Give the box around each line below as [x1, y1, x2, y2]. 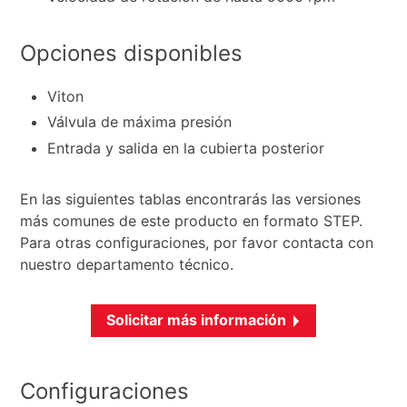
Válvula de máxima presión [47, 113, 233, 132]
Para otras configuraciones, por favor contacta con [20, 233, 374, 253]
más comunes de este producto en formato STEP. [20, 212, 363, 231]
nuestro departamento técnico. [20, 255, 234, 274]
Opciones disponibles [20, 39, 243, 66]
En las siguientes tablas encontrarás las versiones [20, 190, 362, 209]
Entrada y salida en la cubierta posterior [47, 139, 325, 158]
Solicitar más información [106, 311, 286, 330]
